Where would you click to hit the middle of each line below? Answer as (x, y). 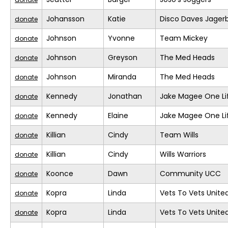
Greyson (123, 58)
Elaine (118, 116)
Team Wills (179, 135)
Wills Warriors (183, 154)
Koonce (60, 174)
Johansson (65, 19)
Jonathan (125, 96)
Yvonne (121, 38)
